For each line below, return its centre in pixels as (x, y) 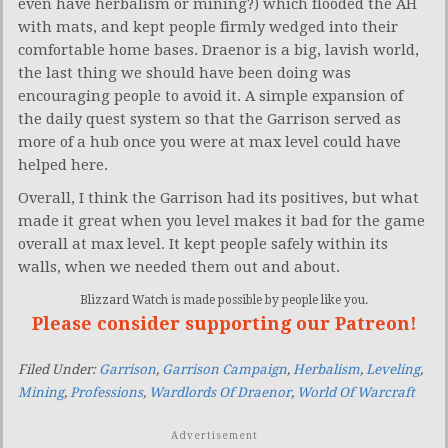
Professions (106, 392)
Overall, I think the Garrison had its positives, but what (218, 197)
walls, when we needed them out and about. (179, 266)
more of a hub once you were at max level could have (209, 141)
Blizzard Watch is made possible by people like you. (224, 299)
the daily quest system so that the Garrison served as (209, 118)
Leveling (393, 369)
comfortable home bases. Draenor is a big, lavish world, (218, 49)
